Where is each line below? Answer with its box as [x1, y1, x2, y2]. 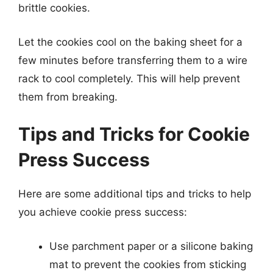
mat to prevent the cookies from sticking [49, 258, 246, 271]
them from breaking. [18, 90, 118, 103]
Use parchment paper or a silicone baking [49, 239, 253, 252]
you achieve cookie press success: [18, 206, 187, 218]
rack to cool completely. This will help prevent [18, 72, 240, 85]
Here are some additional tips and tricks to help [18, 188, 251, 200]
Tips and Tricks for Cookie [18, 123, 250, 145]
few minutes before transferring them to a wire [18, 54, 247, 66]
